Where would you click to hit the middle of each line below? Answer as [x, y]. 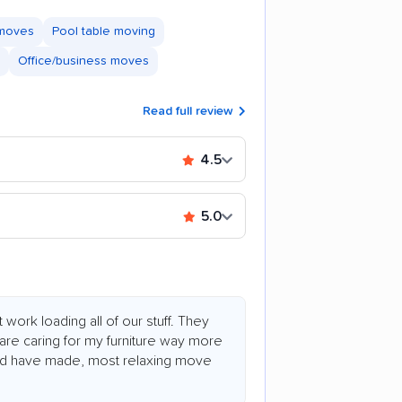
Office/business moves [83, 61]
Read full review [190, 112]
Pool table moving [104, 32]
